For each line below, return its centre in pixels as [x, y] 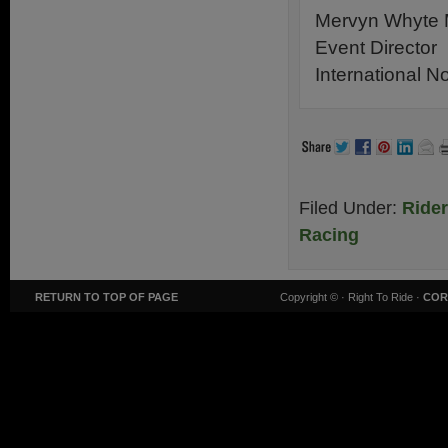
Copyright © [310, 297]
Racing [329, 235]
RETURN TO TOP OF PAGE [106, 297]
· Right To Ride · [382, 297]
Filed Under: [350, 208]
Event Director [376, 47]
